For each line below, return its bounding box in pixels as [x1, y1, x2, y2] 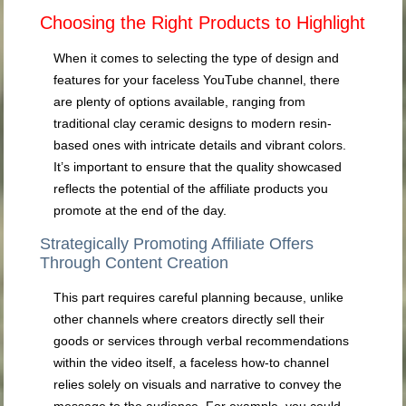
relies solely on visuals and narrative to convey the [53, 377, 343, 392]
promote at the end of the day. [53, 203, 227, 218]
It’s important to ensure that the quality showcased [53, 159, 343, 175]
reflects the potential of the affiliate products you [53, 181, 329, 197]
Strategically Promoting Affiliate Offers [40, 235, 314, 254]
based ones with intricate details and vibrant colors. [53, 138, 347, 153]
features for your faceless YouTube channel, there [53, 72, 341, 88]
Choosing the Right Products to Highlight [40, 13, 366, 34]
